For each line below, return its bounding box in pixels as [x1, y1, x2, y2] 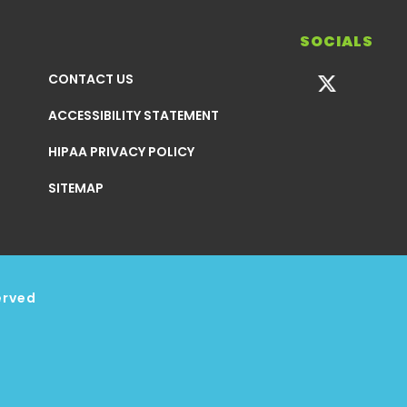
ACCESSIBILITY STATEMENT [48, 106, 219, 124]
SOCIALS [300, 31, 373, 52]
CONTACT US [48, 70, 134, 88]
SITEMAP [48, 179, 104, 197]
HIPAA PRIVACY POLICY [48, 143, 194, 161]
